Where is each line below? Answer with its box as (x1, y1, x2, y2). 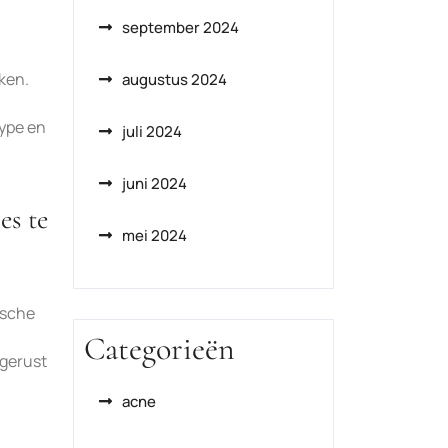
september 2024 (122, 17, 239, 38)
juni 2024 (122, 173, 187, 194)
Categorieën (84, 329, 235, 368)
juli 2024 (122, 121, 182, 142)
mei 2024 (122, 225, 187, 246)
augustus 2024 (122, 69, 227, 90)
